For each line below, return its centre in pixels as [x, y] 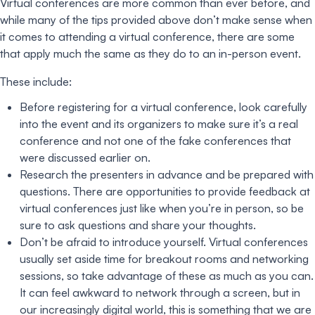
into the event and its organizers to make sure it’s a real [159, 124]
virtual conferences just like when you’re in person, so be [162, 208]
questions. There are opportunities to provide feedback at [165, 191]
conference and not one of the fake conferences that [155, 141]
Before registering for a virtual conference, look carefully [163, 107]
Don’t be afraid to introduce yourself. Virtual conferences [164, 242]
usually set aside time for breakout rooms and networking [164, 259]
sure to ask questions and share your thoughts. [138, 225]
